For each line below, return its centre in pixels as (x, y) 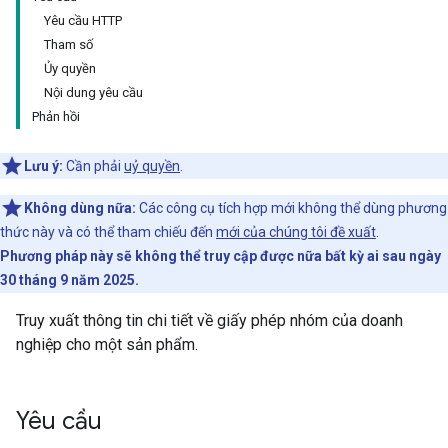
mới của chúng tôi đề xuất (296, 232)
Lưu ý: (43, 166)
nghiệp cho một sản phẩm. (107, 344)
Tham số (68, 44)
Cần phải (93, 166)
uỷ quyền (152, 166)
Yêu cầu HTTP (83, 20)
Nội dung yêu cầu (93, 92)
